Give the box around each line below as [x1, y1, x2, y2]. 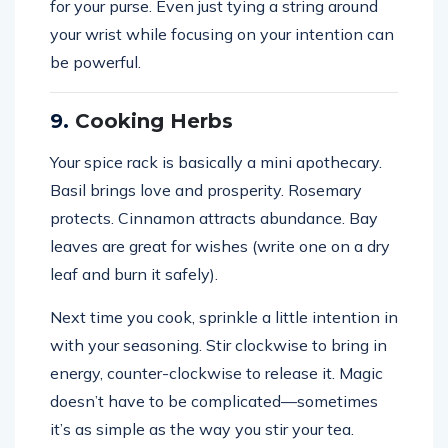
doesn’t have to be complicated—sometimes [50, 390, 378, 411]
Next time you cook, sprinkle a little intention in [50, 306, 398, 327]
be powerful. [50, 51, 141, 72]
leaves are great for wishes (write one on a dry [50, 235, 390, 256]
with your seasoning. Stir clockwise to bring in [50, 334, 387, 355]
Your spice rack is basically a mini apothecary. [50, 151, 382, 172]
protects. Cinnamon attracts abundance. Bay [50, 207, 378, 228]
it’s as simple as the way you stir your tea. [50, 418, 354, 439]
